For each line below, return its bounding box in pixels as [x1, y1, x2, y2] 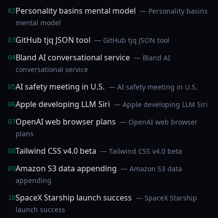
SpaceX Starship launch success [16, 192, 132, 203]
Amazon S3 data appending [16, 163, 117, 174]
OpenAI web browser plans [16, 116, 116, 127]
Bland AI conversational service [16, 52, 130, 63]
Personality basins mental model [16, 5, 136, 16]
